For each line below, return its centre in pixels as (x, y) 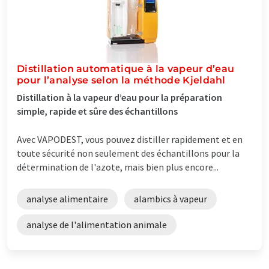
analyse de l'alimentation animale (97, 224)
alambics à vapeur (171, 198)
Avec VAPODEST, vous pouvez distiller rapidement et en (130, 139)
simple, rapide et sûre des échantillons (97, 111)
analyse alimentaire (67, 198)
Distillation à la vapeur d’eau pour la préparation (119, 97)
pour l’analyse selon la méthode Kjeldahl (121, 80)
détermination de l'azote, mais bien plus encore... (118, 167)
